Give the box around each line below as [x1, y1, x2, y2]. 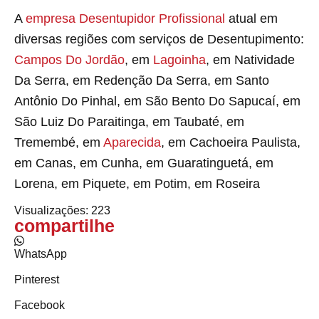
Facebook [14, 299, 65, 312]
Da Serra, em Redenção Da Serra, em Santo [14, 73, 269, 88]
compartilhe [14, 216, 115, 236]
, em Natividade [206, 52, 295, 67]
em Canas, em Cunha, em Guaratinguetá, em [14, 155, 273, 170]
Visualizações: [14, 204, 88, 217]
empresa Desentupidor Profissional [26, 11, 225, 26]
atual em [225, 11, 278, 26]
